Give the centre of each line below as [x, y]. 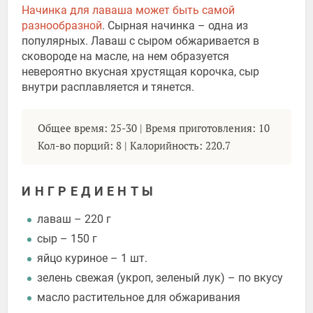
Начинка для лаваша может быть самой [129, 10]
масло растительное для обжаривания [139, 298]
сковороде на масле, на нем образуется [126, 56]
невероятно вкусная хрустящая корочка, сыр [141, 71]
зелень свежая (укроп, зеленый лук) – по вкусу [160, 278]
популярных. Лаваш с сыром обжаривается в [141, 41]
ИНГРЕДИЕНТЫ [89, 191]
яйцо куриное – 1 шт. [93, 259]
